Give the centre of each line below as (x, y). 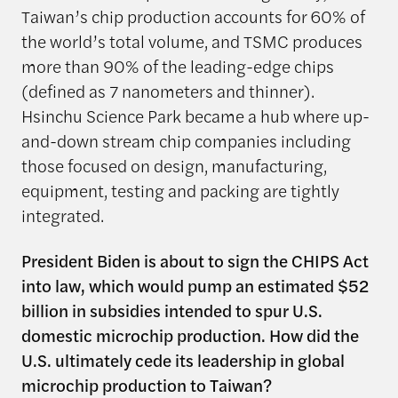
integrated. (62, 215)
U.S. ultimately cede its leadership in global (183, 360)
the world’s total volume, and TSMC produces (191, 41)
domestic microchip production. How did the (190, 335)
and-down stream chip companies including (186, 141)
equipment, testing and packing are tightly (180, 191)
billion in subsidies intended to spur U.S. (171, 310)
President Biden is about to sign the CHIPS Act (195, 261)
